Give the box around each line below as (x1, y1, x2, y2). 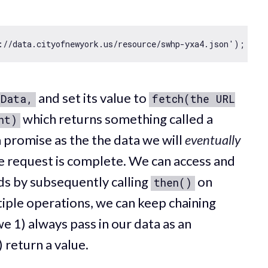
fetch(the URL (152, 92, 235, 106)
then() (154, 175, 192, 190)
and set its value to (36, 89, 149, 106)
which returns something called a (20, 110, 213, 127)
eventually (185, 131, 240, 148)
